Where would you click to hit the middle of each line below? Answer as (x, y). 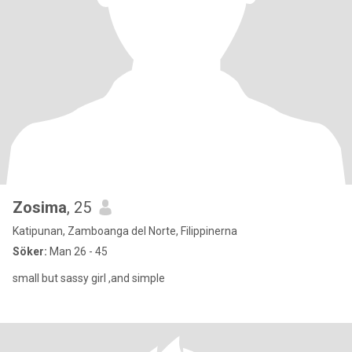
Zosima (40, 207)
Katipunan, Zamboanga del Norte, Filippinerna (125, 231)
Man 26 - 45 (77, 251)
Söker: (30, 251)
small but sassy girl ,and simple (89, 278)
